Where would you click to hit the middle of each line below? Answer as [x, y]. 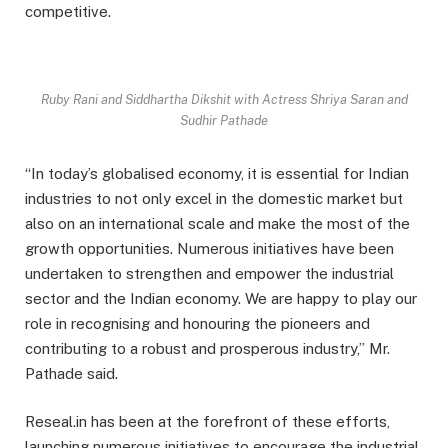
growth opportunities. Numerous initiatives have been [209, 248]
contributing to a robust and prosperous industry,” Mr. [207, 348]
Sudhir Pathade [224, 120]
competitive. [68, 12]
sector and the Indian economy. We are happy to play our [221, 298]
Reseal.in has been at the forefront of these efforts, [207, 421]
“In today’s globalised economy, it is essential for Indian [217, 173]
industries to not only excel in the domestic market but [214, 198]
